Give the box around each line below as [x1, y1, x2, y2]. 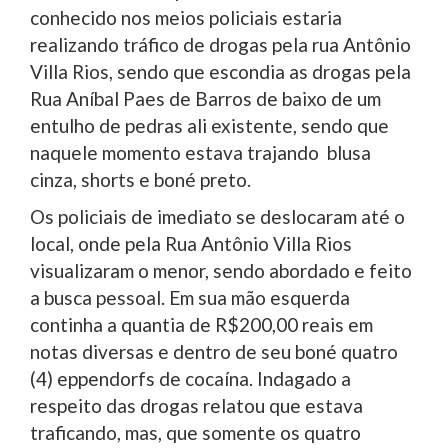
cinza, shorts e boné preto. [30, 167, 251, 191]
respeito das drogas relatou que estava [30, 393, 363, 417]
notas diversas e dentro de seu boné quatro [30, 339, 398, 363]
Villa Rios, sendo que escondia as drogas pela [30, 59, 411, 83]
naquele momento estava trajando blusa [30, 140, 371, 164]
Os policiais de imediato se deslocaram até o [30, 204, 405, 228]
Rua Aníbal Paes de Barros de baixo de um [30, 86, 381, 110]
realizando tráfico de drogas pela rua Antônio [30, 32, 411, 56]
